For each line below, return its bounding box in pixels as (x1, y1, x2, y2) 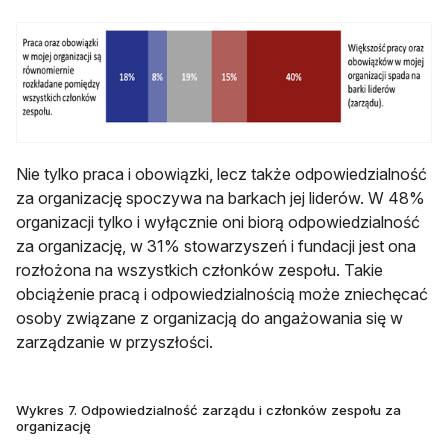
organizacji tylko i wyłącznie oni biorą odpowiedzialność (16, 212, 420, 233)
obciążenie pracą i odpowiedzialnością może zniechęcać (16, 284, 428, 305)
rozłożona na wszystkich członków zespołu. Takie (16, 260, 383, 281)
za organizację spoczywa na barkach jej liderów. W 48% (16, 188, 425, 209)
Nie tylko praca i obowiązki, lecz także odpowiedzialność (16, 164, 427, 185)
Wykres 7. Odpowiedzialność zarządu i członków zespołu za (16, 402, 401, 419)
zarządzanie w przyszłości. (16, 332, 213, 353)
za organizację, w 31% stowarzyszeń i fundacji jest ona (16, 236, 416, 257)
